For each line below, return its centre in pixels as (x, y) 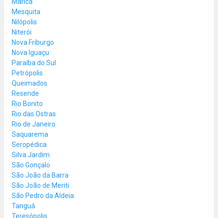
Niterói (22, 32)
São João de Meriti (40, 185)
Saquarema (30, 134)
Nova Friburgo (33, 42)
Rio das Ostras (34, 114)
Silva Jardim (31, 154)
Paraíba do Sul (34, 63)
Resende (25, 93)
